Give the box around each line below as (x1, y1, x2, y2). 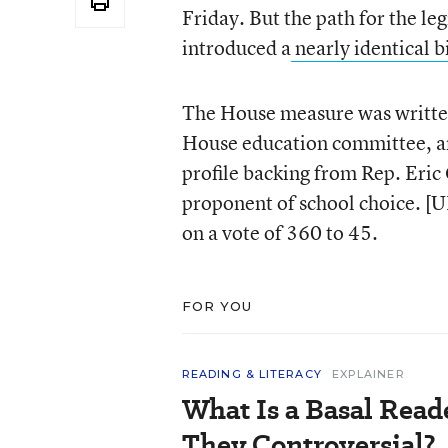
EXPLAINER (331, 367, 405, 381)
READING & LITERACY (181, 367, 322, 381)
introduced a (181, 34, 291, 61)
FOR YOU (181, 298, 253, 314)
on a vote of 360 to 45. (181, 219, 378, 246)
